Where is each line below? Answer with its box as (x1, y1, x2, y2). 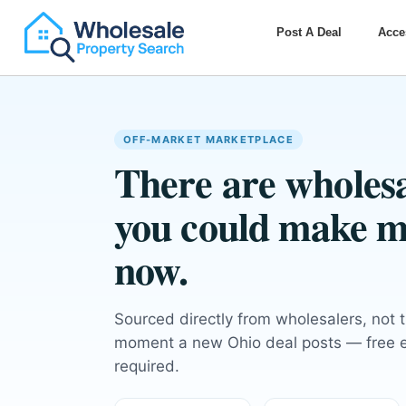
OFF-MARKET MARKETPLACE (123, 132, 295, 146)
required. (114, 356, 179, 375)
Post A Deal (275, 25, 342, 40)
